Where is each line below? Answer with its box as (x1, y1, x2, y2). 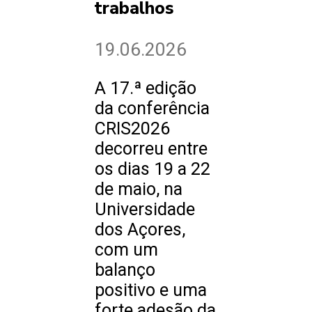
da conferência (95, 98, 210, 119)
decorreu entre (95, 139, 208, 159)
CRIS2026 (95, 118, 170, 139)
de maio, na (95, 179, 182, 200)
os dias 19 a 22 (95, 159, 210, 180)
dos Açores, (95, 219, 185, 240)
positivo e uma (95, 280, 207, 301)
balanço (95, 260, 155, 281)
